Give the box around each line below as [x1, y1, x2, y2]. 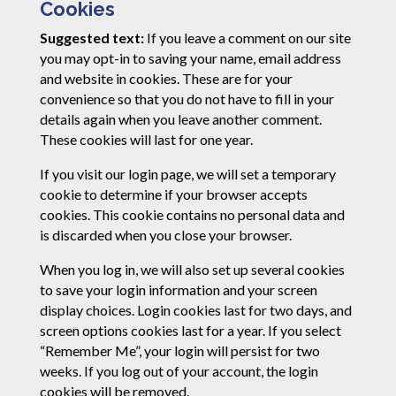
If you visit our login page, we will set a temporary [39, 165, 336, 183]
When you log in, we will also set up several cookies [39, 261, 345, 278]
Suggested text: [39, 29, 147, 47]
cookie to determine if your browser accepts [39, 186, 308, 203]
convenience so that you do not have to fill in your [39, 90, 334, 108]
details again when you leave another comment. [39, 110, 322, 128]
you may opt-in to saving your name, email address [39, 49, 341, 67]
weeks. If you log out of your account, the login [39, 362, 318, 380]
